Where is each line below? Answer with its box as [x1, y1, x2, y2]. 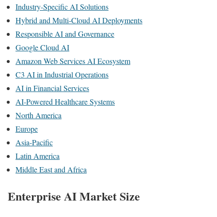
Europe [15, 124, 38, 134]
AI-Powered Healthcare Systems [15, 96, 115, 107]
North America [15, 110, 62, 120]
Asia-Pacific [15, 137, 53, 147]
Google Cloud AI [15, 42, 69, 52]
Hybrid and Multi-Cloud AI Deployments [15, 15, 142, 25]
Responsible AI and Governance [15, 29, 114, 39]
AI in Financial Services [15, 83, 89, 93]
